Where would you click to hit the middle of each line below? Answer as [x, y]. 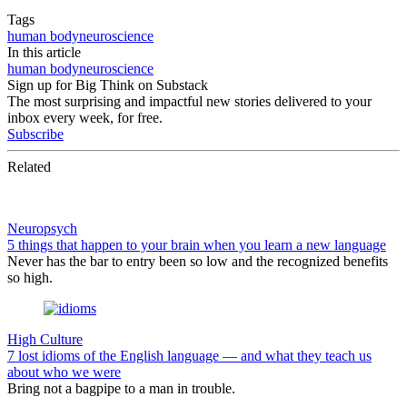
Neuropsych [42, 229]
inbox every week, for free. [85, 118]
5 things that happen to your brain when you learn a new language [197, 245]
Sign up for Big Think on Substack [108, 85]
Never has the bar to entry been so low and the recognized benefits [198, 262]
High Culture [45, 340]
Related [29, 167]
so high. [30, 278]
